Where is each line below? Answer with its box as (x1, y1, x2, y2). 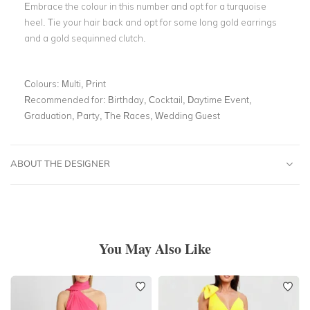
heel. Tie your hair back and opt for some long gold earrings (24, 16, 277, 28)
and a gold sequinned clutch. (24, 32, 148, 44)
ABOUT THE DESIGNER (10, 157, 110, 169)
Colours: (24, 77, 62, 89)
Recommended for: (24, 93, 108, 105)
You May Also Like (99, 238, 211, 259)
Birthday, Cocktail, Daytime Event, (108, 93, 252, 105)
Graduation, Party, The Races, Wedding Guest (24, 109, 220, 121)
